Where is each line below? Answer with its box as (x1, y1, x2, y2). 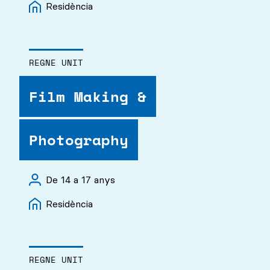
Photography (29, 128, 128, 151)
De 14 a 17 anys (46, 173, 115, 186)
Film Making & (29, 85, 146, 107)
